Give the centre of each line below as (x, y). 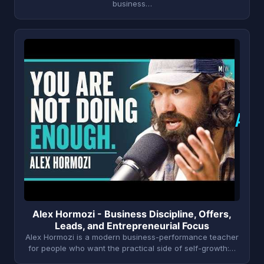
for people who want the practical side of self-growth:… (132, 248)
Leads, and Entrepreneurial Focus (132, 225)
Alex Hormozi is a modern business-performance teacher (132, 237)
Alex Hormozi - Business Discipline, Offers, (132, 214)
